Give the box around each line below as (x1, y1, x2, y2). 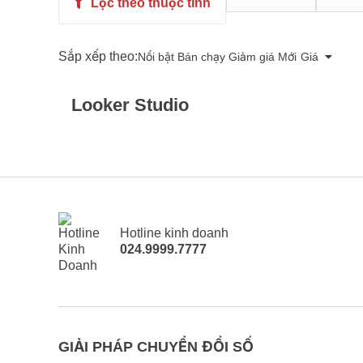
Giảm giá (228, 50, 275, 64)
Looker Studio (71, 95, 189, 116)
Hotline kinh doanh (120, 226, 228, 241)
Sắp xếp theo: (58, 49, 138, 64)
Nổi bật (138, 50, 174, 64)
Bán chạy (177, 50, 225, 64)
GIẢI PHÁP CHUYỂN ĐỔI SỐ (58, 338, 254, 355)
